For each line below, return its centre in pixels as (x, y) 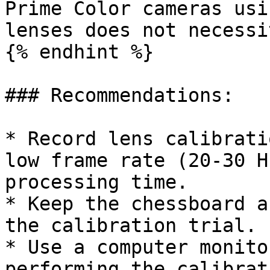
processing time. (96, 182)
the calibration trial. (131, 225)
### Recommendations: (119, 95)
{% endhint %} (79, 52)
